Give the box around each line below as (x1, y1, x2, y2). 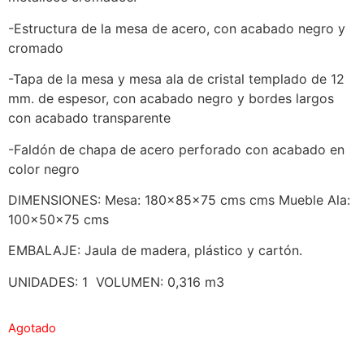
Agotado (8, 321, 56, 336)
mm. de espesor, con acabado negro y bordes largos (8, 90, 334, 107)
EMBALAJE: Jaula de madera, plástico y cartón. (8, 242, 302, 259)
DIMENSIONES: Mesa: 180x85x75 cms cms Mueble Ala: (8, 192, 350, 209)
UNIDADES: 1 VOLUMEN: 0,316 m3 (8, 273, 224, 290)
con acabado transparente (8, 110, 171, 127)
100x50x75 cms (8, 211, 109, 228)
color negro (8, 160, 80, 177)
